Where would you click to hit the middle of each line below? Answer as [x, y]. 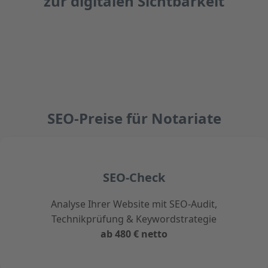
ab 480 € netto [134, 234]
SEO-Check [134, 178]
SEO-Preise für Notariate [134, 118]
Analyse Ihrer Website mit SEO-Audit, [134, 204]
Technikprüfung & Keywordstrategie [134, 219]
